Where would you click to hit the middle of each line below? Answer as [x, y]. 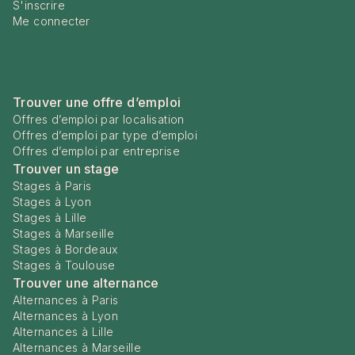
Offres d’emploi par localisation [99, 119]
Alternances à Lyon [66, 316]
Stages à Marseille [64, 233]
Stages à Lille [50, 218]
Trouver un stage [66, 169]
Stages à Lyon [52, 202]
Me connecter [52, 21]
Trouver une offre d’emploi [97, 102]
